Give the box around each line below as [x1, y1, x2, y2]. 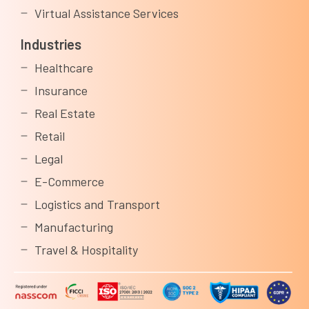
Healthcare [34, 59, 93, 75]
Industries [21, 35, 81, 52]
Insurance [34, 82, 88, 98]
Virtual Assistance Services [34, 5, 179, 21]
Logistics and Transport [34, 196, 160, 212]
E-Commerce [34, 173, 104, 189]
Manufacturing [34, 219, 113, 235]
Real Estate [34, 105, 95, 121]
